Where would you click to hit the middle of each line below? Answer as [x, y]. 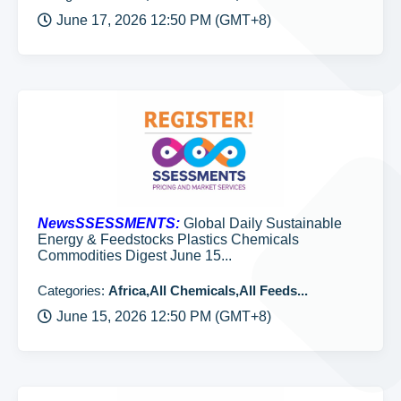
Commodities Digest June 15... [135, 256]
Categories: [73, 290]
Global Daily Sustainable [261, 223]
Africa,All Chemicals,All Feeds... [208, 290]
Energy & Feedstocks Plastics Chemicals [168, 239]
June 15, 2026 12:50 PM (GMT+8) [164, 316]
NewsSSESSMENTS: [109, 223]
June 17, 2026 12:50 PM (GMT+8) [164, 20]
